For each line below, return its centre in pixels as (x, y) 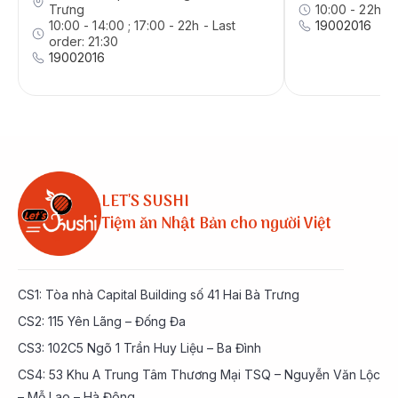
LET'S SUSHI (146, 203)
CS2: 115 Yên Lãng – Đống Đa (102, 321)
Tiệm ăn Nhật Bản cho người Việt (217, 225)
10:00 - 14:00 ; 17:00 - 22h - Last (142, 26)
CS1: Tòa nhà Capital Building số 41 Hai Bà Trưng (159, 294)
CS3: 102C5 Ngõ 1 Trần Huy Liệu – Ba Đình (139, 347)
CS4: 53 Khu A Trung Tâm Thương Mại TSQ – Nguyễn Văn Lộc (199, 374)
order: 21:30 (84, 42)
